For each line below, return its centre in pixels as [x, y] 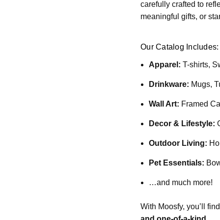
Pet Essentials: [177, 163]
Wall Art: [164, 104]
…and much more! [181, 182]
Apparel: [165, 65]
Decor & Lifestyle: [182, 124]
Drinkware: [169, 84]
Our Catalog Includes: [180, 47]
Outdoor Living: [178, 143]
